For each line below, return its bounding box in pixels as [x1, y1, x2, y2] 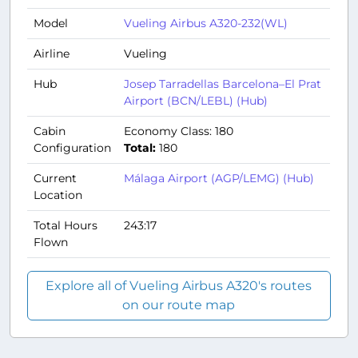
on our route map [122, 296, 236, 312]
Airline [34, 46, 70, 61]
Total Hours [34, 217, 97, 233]
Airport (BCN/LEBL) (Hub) [124, 93, 268, 108]
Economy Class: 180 [124, 123, 233, 138]
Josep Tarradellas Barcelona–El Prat [124, 76, 321, 91]
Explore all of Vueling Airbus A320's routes [46, 277, 312, 293]
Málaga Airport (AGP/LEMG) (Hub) [124, 170, 314, 185]
